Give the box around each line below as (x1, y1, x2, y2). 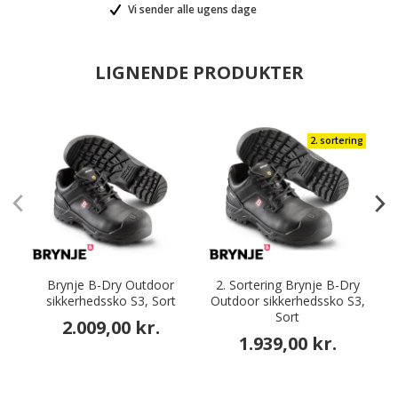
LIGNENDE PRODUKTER (94, 60, 304, 84)
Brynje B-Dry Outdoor (47, 276, 174, 293)
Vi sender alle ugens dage (125, 2, 257, 17)
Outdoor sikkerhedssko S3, (210, 292, 365, 309)
